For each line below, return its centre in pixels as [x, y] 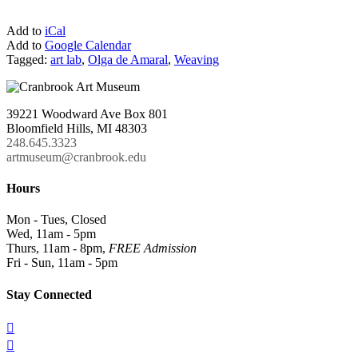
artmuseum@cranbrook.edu [76, 157]
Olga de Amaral [128, 59]
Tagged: [28, 59]
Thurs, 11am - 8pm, [58, 249]
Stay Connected [49, 294]
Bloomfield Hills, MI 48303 [77, 128]
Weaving [197, 59]
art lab [66, 59]
